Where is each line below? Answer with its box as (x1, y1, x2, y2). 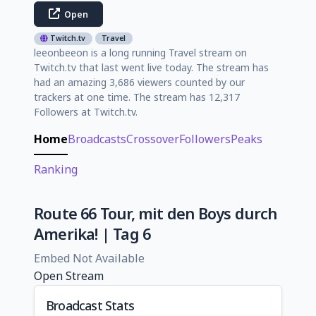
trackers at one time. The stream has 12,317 (34, 90, 240, 104)
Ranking (34, 161, 78, 177)
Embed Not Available (34, 250, 145, 266)
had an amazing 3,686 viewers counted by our (34, 75, 245, 89)
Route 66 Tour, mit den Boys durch (34, 202, 277, 224)
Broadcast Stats (46, 296, 134, 314)
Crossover (126, 130, 179, 147)
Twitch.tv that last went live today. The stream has (34, 60, 269, 74)
